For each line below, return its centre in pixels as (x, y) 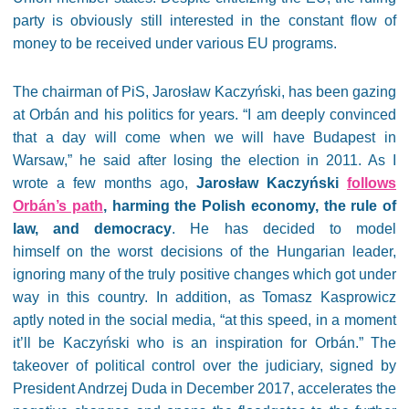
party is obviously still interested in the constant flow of (204, 21)
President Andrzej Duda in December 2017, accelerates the (204, 388)
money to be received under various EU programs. (175, 43)
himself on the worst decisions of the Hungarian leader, (204, 252)
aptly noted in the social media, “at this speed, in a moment (204, 320)
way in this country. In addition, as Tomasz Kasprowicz (204, 297)
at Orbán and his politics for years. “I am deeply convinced (204, 115)
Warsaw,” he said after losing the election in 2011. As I (204, 160)
